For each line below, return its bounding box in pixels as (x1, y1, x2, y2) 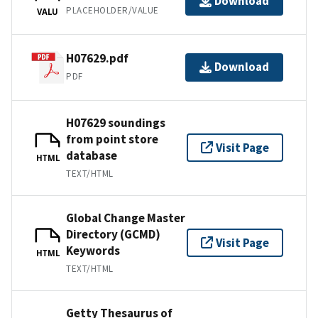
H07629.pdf (66, 50, 128, 67)
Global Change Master (66, 209, 185, 226)
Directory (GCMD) (66, 226, 160, 242)
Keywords (66, 242, 120, 258)
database (66, 147, 117, 163)
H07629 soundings (66, 114, 165, 131)
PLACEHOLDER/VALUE (66, 4, 159, 17)
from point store (66, 131, 158, 147)
